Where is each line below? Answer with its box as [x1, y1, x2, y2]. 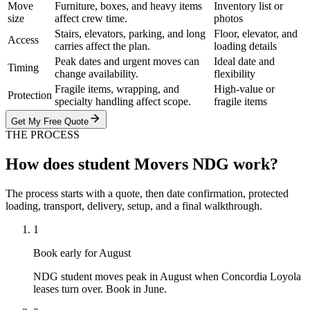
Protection [8, 89, 52, 102]
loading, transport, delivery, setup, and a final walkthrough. [6, 199, 262, 212]
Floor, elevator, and [214, 28, 298, 40]
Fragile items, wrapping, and [55, 83, 179, 95]
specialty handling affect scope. [55, 95, 191, 108]
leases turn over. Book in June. [33, 282, 167, 295]
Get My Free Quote [11, 116, 89, 127]
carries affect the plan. [55, 40, 150, 53]
